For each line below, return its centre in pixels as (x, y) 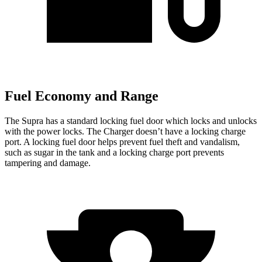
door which (167, 121)
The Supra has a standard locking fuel (75, 121)
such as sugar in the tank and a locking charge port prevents (114, 153)
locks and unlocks (223, 121)
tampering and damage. (48, 163)
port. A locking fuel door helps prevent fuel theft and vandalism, (122, 142)
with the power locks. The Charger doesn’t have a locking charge (125, 132)
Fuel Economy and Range (82, 96)
